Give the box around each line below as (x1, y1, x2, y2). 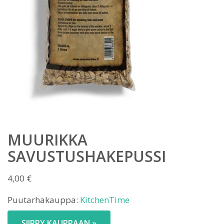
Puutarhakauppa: (7, 194, 80, 205)
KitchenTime (80, 194, 129, 205)
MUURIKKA (7, 129, 87, 150)
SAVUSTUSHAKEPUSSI (7, 146, 166, 166)
